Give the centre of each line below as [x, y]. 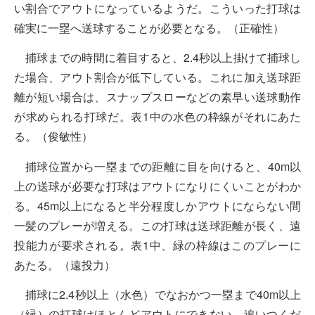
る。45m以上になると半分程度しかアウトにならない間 [157, 205]
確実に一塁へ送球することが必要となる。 [121, 27]
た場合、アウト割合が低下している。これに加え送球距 [157, 77]
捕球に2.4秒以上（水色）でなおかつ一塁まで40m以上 [163, 295]
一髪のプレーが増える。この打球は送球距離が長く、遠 [157, 225]
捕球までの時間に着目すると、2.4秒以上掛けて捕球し [163, 58]
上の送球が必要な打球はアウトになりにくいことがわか [157, 186]
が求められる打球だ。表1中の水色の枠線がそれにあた [157, 117]
